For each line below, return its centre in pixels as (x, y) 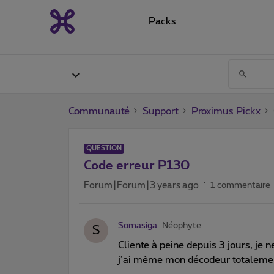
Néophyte (182, 225)
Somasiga (138, 225)
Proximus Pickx (226, 111)
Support (161, 111)
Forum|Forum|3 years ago (141, 185)
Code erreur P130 (137, 165)
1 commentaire (240, 185)
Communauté (99, 111)
